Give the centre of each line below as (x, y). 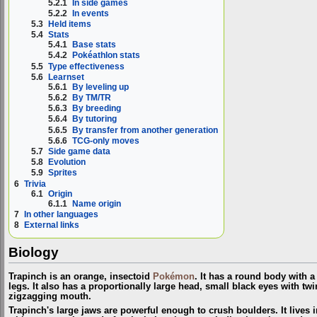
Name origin (97, 203)
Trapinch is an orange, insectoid (81, 276)
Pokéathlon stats (106, 56)
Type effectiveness (87, 66)
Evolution (67, 162)
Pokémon (174, 276)
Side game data (80, 152)
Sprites (63, 173)
